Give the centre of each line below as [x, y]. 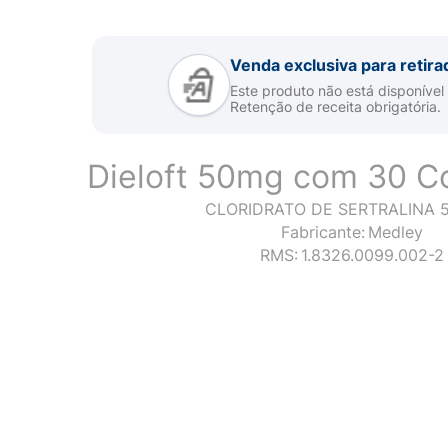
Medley [395, 232]
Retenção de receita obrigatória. [335, 106]
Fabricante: [323, 232]
